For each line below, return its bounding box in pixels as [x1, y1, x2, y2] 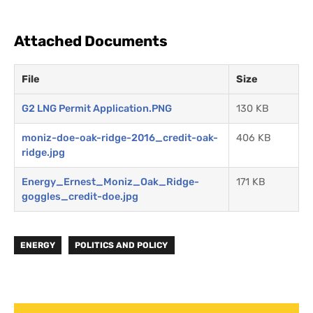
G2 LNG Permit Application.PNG [22, 102, 172, 115]
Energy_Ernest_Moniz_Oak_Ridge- [22, 175, 199, 188]
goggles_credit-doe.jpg [22, 190, 138, 203]
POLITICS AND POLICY [75, 240, 168, 250]
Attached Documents [14, 31, 168, 50]
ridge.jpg [22, 146, 65, 159]
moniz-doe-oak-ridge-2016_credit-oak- [22, 131, 218, 144]
